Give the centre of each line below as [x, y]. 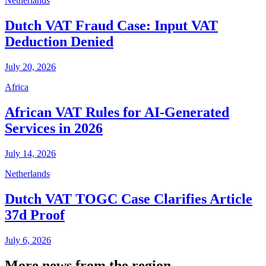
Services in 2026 [54, 129]
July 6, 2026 [28, 240]
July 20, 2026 [30, 67]
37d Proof [35, 215]
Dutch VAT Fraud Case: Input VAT [111, 26]
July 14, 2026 [30, 154]
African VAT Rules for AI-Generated [117, 113]
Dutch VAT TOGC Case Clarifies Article [129, 199]
